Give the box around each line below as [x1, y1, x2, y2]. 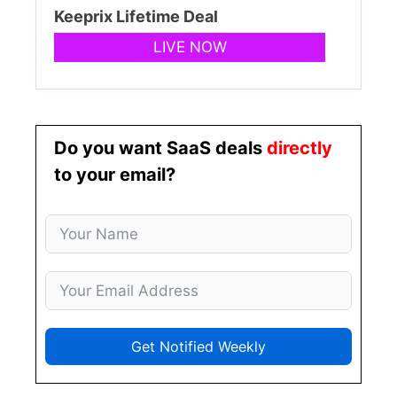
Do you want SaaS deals [54, 137, 267, 160]
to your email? [54, 164, 175, 186]
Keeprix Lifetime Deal [54, 7, 218, 27]
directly [267, 137, 332, 160]
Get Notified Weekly [131, 338, 266, 356]
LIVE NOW [152, 38, 227, 57]
